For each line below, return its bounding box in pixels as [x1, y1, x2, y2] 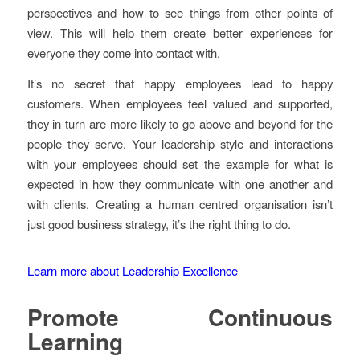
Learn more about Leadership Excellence [27, 261, 238, 279]
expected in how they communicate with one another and [27, 174, 333, 192]
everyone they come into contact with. [27, 44, 220, 62]
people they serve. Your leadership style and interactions [27, 134, 333, 152]
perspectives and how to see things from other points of [27, 4, 333, 22]
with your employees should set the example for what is [27, 154, 333, 172]
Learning [27, 324, 123, 358]
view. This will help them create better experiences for [27, 24, 333, 42]
